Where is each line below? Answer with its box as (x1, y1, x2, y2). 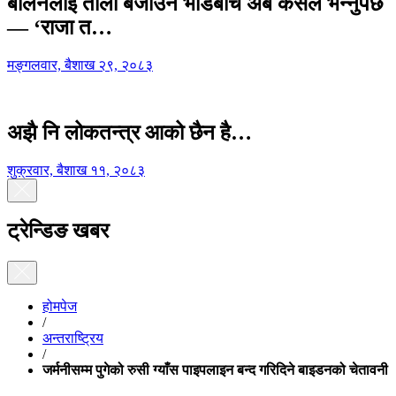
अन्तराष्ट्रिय (42, 331, 103, 346)
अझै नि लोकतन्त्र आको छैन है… (7, 121, 252, 144)
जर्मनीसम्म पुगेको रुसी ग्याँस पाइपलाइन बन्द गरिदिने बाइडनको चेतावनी (42, 362, 388, 378)
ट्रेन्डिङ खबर (7, 219, 109, 243)
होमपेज (42, 299, 77, 315)
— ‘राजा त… (7, 16, 112, 40)
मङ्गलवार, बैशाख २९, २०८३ (7, 57, 153, 73)
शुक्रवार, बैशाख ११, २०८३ (7, 162, 145, 178)
